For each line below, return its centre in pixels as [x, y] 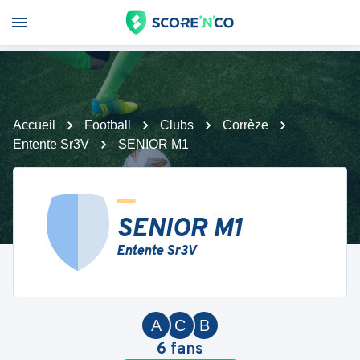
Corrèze [245, 125]
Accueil [34, 125]
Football [108, 125]
